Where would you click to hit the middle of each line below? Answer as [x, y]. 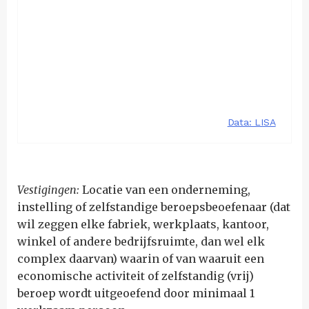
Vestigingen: [50, 190]
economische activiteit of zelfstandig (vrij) [136, 276]
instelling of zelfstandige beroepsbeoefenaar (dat [154, 207]
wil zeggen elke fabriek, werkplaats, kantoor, [143, 224]
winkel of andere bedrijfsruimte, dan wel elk [141, 241]
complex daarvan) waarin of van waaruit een [141, 259]
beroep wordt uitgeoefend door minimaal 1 [136, 293]
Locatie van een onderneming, [166, 190]
